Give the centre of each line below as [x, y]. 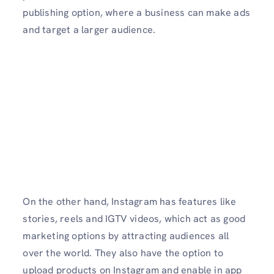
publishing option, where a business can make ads [136, 13]
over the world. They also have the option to [123, 253]
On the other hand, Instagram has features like [130, 202]
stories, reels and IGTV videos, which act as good [134, 219]
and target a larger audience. [89, 30]
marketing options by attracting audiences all [126, 236]
